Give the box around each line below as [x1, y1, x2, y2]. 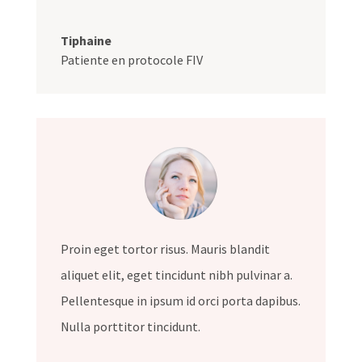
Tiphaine [60, 32, 112, 49]
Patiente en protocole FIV [60, 52, 203, 69]
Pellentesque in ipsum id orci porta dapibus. [60, 293, 301, 309]
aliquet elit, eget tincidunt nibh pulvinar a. [60, 267, 293, 284]
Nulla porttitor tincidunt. [60, 318, 200, 335]
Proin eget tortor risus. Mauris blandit [60, 241, 270, 258]
